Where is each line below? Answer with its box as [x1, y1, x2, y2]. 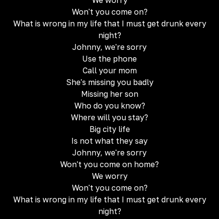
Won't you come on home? [60, 159, 159, 169]
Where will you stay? [71, 112, 148, 122]
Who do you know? [74, 101, 145, 110]
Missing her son [81, 89, 138, 99]
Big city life [89, 124, 130, 134]
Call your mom [82, 66, 137, 75]
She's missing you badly [66, 77, 153, 87]
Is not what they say [71, 136, 148, 146]
